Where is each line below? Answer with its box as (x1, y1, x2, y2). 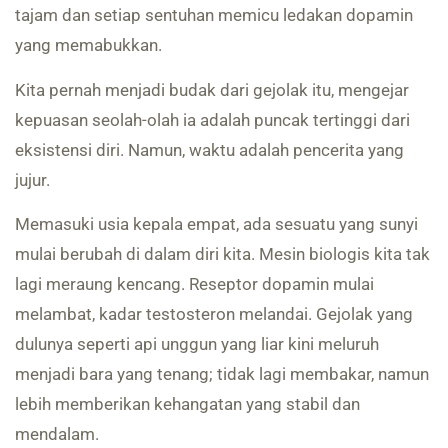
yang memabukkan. (15, 35, 162, 56)
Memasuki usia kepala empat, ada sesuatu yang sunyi (15, 213, 418, 234)
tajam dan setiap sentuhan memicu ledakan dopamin (15, 5, 413, 26)
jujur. (15, 169, 50, 190)
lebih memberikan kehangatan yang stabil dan (15, 393, 360, 414)
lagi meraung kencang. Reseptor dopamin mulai (15, 273, 374, 294)
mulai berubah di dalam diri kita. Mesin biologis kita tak (15, 243, 430, 264)
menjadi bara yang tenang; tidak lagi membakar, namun (15, 363, 429, 384)
